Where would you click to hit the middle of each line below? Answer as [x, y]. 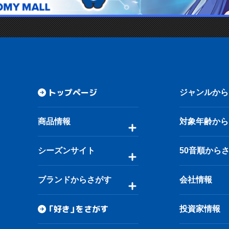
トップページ [73, 92]
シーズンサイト [66, 150]
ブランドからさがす [75, 179]
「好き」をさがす [78, 209]
